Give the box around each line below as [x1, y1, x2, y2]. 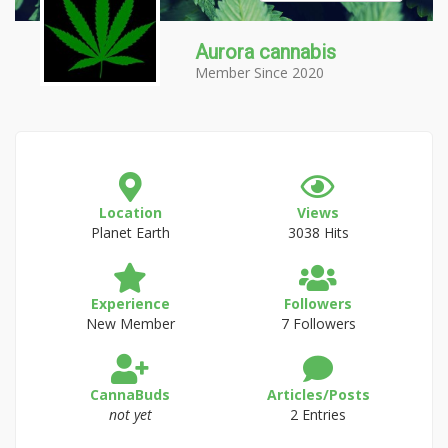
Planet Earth [90, 223, 170, 242]
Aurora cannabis [195, 40, 336, 64]
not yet [108, 405, 152, 424]
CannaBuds [90, 385, 170, 404]
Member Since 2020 [195, 63, 324, 82]
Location [98, 203, 162, 222]
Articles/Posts [266, 385, 370, 404]
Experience [90, 294, 170, 313]
